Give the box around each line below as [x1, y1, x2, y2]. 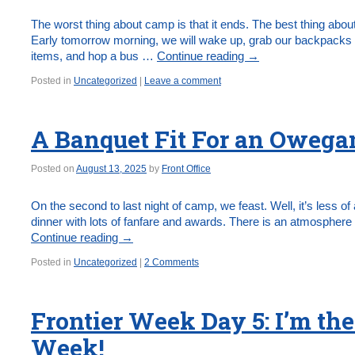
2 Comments [144, 257, 199, 268]
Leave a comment [144, 75, 221, 86]
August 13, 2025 [76, 163, 147, 174]
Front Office [162, 163, 211, 174]
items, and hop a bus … [31, 49, 157, 63]
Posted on [31, 163, 74, 174]
